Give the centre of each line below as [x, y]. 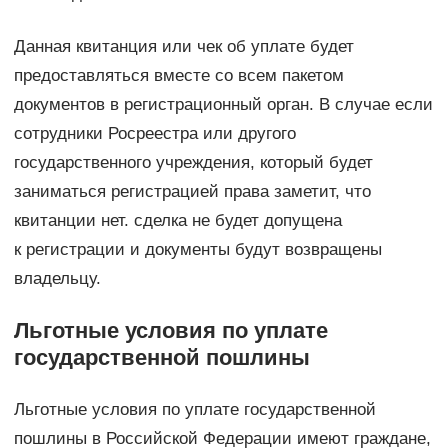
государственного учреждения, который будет [193, 162]
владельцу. [57, 278]
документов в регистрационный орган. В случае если [223, 104]
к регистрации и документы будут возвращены [197, 249]
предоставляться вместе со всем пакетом [178, 75]
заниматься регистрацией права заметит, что [192, 191]
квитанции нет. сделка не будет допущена [177, 220]
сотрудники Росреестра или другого [154, 133]
